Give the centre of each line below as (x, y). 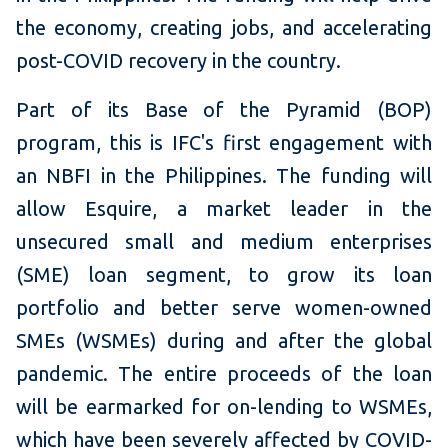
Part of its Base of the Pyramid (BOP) (224, 110)
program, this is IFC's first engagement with (224, 143)
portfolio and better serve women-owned (224, 308)
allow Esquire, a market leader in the (224, 209)
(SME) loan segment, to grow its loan (224, 275)
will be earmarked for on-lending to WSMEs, (224, 407)
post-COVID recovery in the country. (183, 61)
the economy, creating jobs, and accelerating (224, 28)
